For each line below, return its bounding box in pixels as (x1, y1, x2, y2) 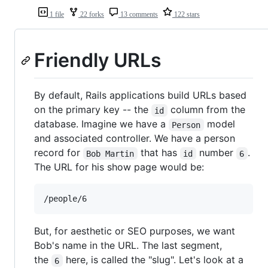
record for (34, 147, 83, 159)
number (196, 147, 236, 159)
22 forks (78, 10, 104, 19)
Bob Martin (86, 148, 135, 159)
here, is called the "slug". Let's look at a (62, 254, 246, 266)
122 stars (172, 10, 200, 19)
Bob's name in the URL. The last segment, (34, 239, 222, 252)
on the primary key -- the (34, 103, 151, 116)
